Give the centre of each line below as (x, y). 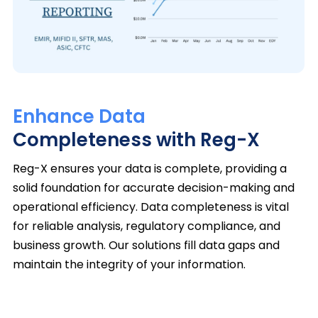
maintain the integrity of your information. (129, 265)
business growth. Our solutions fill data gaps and (146, 246)
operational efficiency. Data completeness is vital (150, 207)
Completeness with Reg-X (136, 140)
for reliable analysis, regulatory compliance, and (146, 226)
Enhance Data (79, 117)
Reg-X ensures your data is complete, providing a (149, 169)
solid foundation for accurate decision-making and (153, 188)
